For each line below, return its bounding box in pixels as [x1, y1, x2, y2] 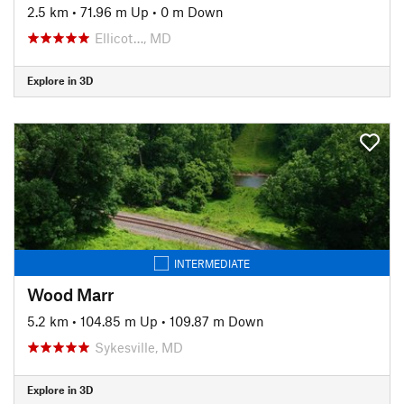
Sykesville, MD [95, 338, 183, 355]
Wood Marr [27, 283, 114, 305]
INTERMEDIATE [174, 256, 250, 270]
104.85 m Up [80, 312, 158, 329]
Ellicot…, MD [95, 29, 171, 46]
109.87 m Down [170, 312, 264, 329]
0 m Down [161, 3, 224, 20]
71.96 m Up [80, 3, 149, 20]
